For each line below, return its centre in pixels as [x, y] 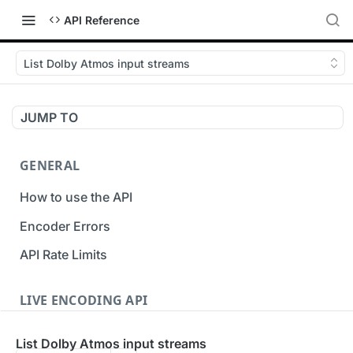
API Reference [102, 20]
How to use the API [76, 197]
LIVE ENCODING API [84, 301]
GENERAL [50, 165]
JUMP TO [49, 117]
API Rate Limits [63, 255]
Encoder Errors [65, 226]
